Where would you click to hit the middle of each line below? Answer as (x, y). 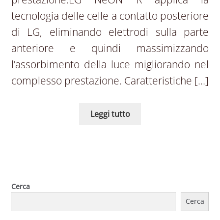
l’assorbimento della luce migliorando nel (110, 64)
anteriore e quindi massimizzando (110, 48)
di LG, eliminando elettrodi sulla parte (110, 32)
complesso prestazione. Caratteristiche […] (110, 81)
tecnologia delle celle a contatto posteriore (110, 16)
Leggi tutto (110, 114)
